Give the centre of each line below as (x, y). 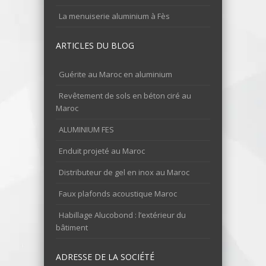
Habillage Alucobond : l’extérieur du (122, 215)
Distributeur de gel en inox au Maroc (124, 172)
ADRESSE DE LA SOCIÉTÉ (105, 257)
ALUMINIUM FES (86, 129)
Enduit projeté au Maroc (102, 151)
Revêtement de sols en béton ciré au (125, 96)
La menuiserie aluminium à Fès (114, 16)
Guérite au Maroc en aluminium (115, 74)
